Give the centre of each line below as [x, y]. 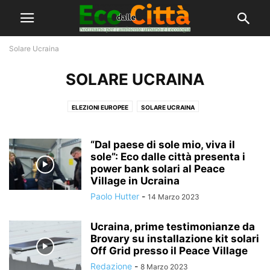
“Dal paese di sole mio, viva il [163, 145]
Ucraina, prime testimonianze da [173, 227]
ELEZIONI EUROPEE [100, 107]
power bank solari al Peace [158, 169]
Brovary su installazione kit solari [175, 239]
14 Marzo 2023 [174, 197]
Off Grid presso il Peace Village [169, 251]
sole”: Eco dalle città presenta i [168, 157]
